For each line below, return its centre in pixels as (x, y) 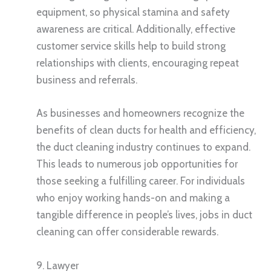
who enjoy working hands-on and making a (133, 198)
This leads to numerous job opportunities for (137, 164)
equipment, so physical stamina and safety (133, 12)
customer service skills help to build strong (131, 46)
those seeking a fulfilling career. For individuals (141, 181)
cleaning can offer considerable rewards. (127, 232)
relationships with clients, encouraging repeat (138, 63)
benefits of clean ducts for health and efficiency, (146, 130)
